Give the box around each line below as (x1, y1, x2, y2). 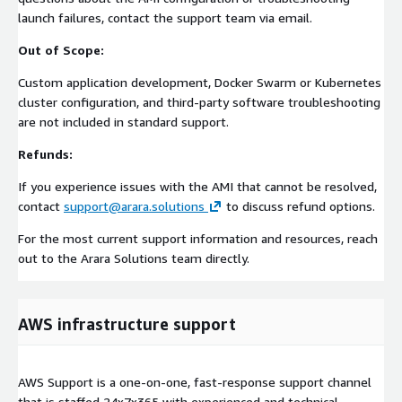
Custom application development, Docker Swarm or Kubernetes (18, 74, 381, 91)
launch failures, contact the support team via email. (18, 10, 312, 26)
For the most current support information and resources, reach (18, 231, 378, 247)
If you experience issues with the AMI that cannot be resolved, (18, 179, 377, 195)
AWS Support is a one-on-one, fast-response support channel (18, 374, 371, 390)
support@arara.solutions (64, 198, 205, 214)
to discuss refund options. (223, 198, 375, 214)
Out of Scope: (18, 42, 104, 58)
